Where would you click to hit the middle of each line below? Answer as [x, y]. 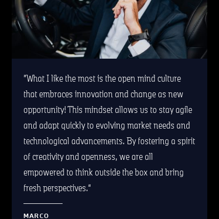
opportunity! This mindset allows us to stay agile [108, 109]
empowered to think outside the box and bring [104, 172]
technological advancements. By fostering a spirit [109, 141]
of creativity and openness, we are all [88, 156]
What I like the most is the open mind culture [104, 78]
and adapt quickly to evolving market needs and [107, 125]
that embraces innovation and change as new [103, 94]
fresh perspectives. [56, 187]
